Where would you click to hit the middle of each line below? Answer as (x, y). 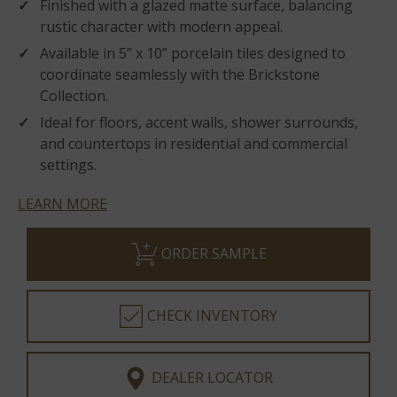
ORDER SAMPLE (214, 253)
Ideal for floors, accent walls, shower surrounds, (199, 122)
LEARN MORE (62, 204)
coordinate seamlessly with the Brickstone (180, 74)
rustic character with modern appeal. (161, 27)
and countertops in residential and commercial (194, 144)
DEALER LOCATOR (212, 378)
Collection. (74, 96)
